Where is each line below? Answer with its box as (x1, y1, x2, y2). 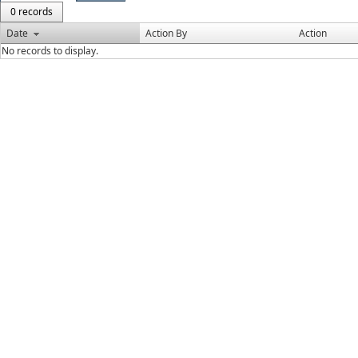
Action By (145, 26, 187, 40)
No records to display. (2, 44, 98, 58)
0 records (10, 5, 53, 18)
